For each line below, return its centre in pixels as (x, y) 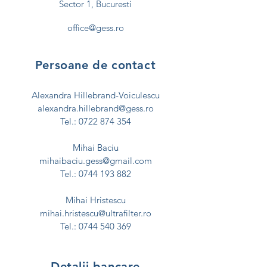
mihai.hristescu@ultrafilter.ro (95, 213)
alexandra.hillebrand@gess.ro (95, 108)
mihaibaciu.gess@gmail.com (95, 161)
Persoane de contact (95, 65)
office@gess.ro (95, 28)
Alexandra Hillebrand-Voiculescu (95, 95)
